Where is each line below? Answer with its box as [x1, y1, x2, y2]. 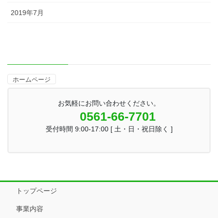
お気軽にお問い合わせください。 [58, 99, 160, 108]
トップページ [16, 187, 57, 195]
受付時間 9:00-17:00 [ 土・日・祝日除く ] [45, 125, 173, 133]
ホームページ [13, 76, 51, 84]
